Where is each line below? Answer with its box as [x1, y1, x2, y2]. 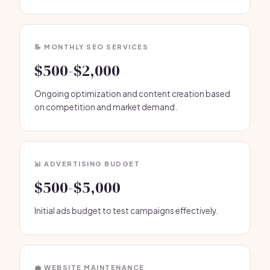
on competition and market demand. [34, 102, 177, 112]
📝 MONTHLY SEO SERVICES [34, 43, 148, 51]
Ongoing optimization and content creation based [34, 89, 230, 99]
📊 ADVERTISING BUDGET [34, 160, 140, 168]
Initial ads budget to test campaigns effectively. [34, 206, 218, 216]
